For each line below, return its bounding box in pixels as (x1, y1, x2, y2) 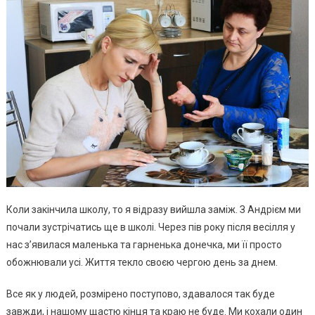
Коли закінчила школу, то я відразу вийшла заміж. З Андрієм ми (6, 204, 301, 216)
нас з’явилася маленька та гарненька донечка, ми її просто (6, 239, 282, 251)
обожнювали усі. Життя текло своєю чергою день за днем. (6, 257, 278, 269)
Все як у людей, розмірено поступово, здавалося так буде (6, 288, 275, 300)
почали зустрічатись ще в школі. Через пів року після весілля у (6, 221, 295, 233)
